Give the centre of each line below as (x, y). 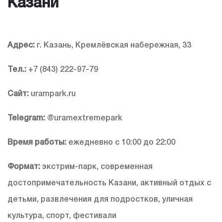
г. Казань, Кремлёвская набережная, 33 (113, 46)
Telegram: (26, 119)
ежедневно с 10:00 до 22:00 (121, 143)
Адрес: (21, 46)
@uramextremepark (84, 119)
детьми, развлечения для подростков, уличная (100, 200)
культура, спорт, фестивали (62, 216)
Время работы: (37, 143)
